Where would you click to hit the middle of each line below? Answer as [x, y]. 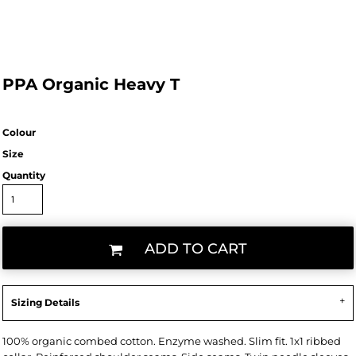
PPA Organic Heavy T [91, 84]
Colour [19, 132]
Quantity [24, 175]
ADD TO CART [196, 249]
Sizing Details [45, 302]
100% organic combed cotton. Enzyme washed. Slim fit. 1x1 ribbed [172, 341]
